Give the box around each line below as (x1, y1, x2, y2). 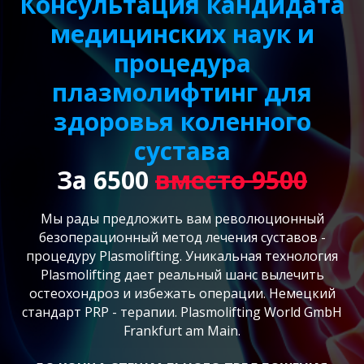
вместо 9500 (155, 163, 307, 197)
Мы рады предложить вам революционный (40, 210, 324, 227)
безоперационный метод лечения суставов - (38, 228, 326, 246)
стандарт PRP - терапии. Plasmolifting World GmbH (22, 303, 342, 321)
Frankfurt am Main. (123, 322, 240, 340)
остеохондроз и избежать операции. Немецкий (28, 284, 336, 302)
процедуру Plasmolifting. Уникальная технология (26, 247, 338, 265)
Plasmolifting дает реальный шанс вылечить (40, 266, 324, 284)
